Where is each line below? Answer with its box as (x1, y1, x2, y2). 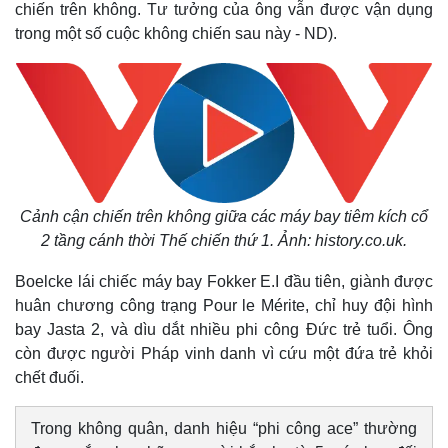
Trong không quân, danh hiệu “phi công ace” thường (31, 420, 417, 437)
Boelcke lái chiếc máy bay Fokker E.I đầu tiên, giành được (15, 273, 433, 290)
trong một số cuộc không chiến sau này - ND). (15, 25, 337, 42)
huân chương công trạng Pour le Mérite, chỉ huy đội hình (15, 297, 433, 314)
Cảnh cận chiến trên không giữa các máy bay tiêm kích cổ (20, 208, 428, 225)
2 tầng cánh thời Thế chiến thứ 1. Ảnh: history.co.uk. (41, 232, 407, 249)
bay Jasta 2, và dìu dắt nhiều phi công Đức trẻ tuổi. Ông (15, 321, 433, 338)
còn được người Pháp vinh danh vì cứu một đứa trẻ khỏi (15, 345, 433, 362)
